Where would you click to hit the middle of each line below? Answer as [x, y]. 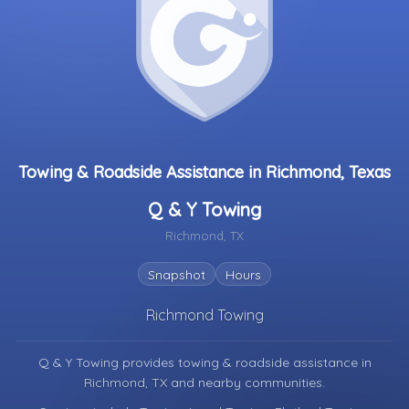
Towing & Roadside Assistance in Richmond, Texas [204, 172]
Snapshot [177, 275]
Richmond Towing [204, 315]
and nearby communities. [248, 383]
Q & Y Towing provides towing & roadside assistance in [204, 362]
